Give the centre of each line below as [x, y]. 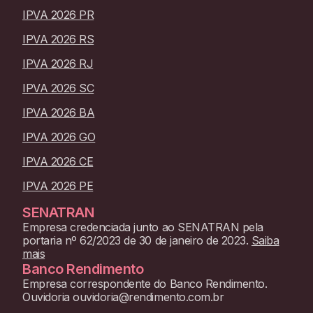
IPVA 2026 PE [58, 185]
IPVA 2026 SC [58, 88]
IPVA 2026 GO [59, 137]
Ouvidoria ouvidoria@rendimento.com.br [123, 297]
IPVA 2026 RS [58, 39]
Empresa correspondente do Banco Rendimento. [145, 283]
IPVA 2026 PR [58, 14]
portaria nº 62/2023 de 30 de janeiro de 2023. [136, 240]
